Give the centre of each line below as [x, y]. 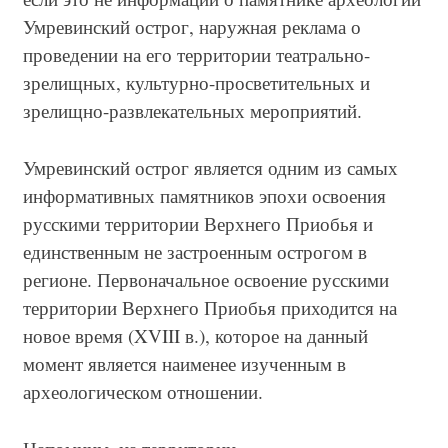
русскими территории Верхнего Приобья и [198, 224]
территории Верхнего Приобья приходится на [210, 308]
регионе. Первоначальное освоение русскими [206, 280]
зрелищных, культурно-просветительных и [196, 83]
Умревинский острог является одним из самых [210, 168]
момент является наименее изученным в [184, 364]
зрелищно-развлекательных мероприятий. [192, 111]
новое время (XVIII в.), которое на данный [195, 336]
